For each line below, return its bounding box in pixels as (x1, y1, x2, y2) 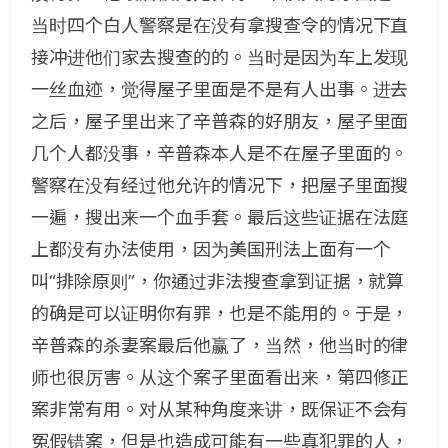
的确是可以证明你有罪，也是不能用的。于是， (31, 303, 409, 324)
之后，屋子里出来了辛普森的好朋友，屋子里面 (31, 111, 409, 132)
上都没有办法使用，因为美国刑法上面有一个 (31, 239, 391, 260)
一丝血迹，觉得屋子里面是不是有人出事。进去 (31, 79, 409, 100)
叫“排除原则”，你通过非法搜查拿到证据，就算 (31, 271, 405, 292)
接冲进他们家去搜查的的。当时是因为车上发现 (31, 47, 409, 68)
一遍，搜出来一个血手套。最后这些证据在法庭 (31, 207, 409, 228)
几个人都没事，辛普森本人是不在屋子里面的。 (31, 143, 409, 164)
